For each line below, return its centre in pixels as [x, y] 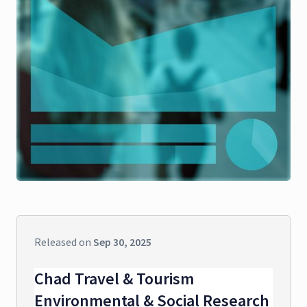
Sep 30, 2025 [122, 242]
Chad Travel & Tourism [114, 278]
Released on [64, 242]
